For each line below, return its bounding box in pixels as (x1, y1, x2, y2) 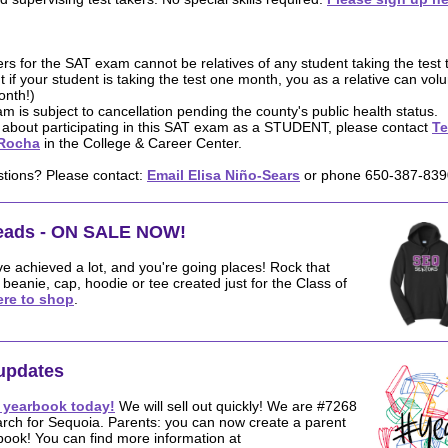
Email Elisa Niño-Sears (147, 167, 300, 183)
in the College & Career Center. (40, 135, 246, 151)
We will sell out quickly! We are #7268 (115, 398, 357, 414)
